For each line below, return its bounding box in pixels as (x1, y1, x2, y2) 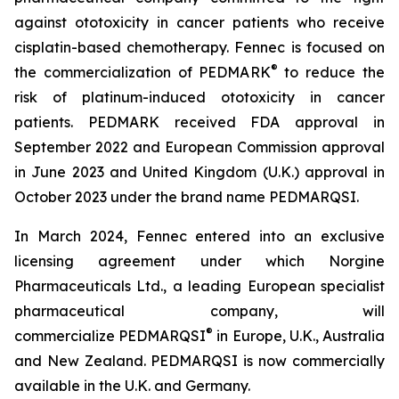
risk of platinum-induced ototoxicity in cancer (14, 88, 385, 106)
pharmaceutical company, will (14, 302, 385, 320)
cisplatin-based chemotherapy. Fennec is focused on (14, 38, 385, 56)
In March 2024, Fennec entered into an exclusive (14, 227, 385, 245)
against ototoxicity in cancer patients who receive (14, 13, 385, 31)
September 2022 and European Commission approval (14, 138, 385, 156)
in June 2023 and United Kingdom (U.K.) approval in (14, 163, 385, 181)
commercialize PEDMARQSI (14, 327, 207, 345)
